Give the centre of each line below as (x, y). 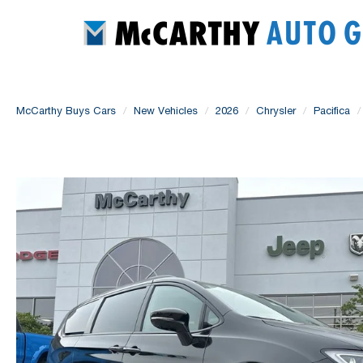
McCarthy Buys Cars (66, 111)
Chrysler (276, 111)
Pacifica (332, 111)
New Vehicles (166, 111)
